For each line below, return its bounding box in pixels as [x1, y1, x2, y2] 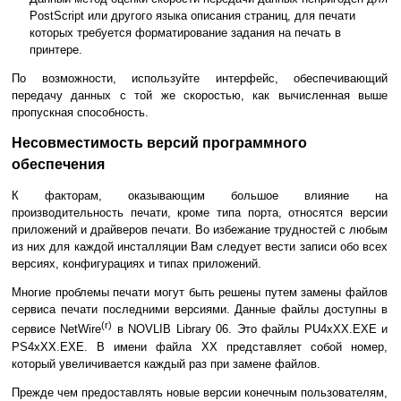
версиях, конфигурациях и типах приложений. [12, 257, 261, 271]
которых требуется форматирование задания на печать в [30, 26, 341, 40]
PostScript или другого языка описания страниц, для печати [30, 9, 355, 23]
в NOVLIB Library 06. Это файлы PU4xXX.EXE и [112, 322, 388, 337]
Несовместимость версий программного [12, 135, 307, 151]
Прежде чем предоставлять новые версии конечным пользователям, [12, 385, 388, 399]
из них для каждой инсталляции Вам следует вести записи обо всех [12, 240, 388, 254]
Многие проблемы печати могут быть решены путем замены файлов [12, 286, 388, 300]
